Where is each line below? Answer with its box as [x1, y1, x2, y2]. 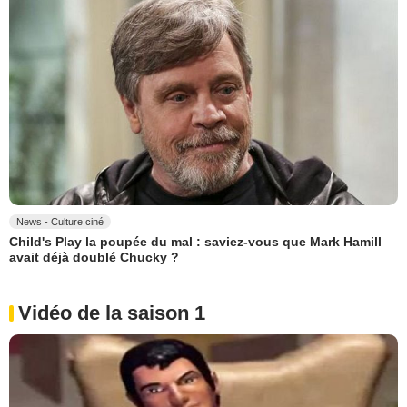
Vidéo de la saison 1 [18, 301, 205, 324]
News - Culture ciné [16, 216, 104, 227]
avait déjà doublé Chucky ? [9, 250, 179, 265]
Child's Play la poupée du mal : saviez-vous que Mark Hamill [9, 234, 382, 250]
